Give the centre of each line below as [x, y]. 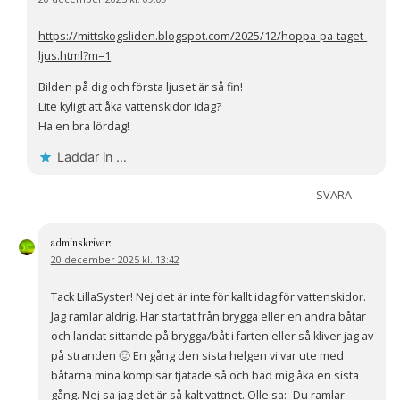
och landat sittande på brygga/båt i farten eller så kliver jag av [212, 337]
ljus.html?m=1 [75, 56]
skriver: [94, 243]
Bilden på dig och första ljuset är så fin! [141, 87]
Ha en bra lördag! [84, 126]
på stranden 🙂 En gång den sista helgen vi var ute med [197, 356]
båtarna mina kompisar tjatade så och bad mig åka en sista [204, 376]
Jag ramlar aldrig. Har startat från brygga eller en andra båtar [208, 317]
